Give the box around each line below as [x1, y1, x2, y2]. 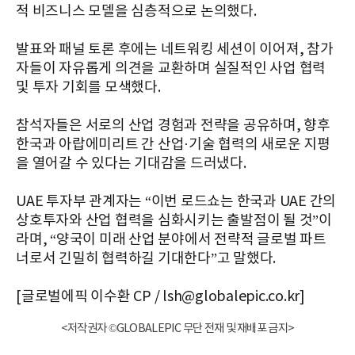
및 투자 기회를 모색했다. [16, 78, 161, 96]
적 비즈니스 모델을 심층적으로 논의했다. [16, 2, 257, 20]
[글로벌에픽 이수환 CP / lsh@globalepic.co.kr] [16, 288, 305, 305]
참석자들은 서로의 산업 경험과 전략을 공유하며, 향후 [16, 116, 330, 134]
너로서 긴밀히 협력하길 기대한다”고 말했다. [16, 250, 276, 267]
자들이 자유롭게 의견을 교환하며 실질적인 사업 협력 [16, 59, 326, 77]
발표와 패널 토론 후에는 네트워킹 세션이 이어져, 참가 [16, 40, 334, 58]
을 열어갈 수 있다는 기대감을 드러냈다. [16, 155, 246, 172]
